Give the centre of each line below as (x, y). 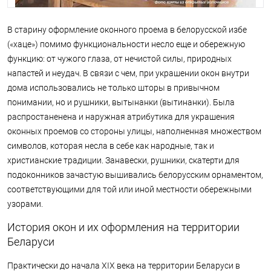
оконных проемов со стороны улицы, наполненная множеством (134, 131)
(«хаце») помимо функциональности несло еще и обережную (126, 44)
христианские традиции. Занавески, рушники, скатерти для (123, 160)
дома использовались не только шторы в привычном (113, 88)
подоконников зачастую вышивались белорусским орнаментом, (135, 175)
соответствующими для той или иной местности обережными (129, 189)
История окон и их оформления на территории (123, 227)
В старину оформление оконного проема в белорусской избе (127, 30)
